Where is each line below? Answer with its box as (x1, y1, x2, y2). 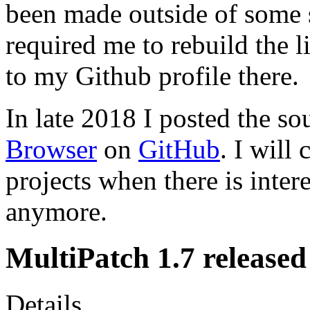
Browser (6, 134, 97, 164)
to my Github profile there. (6, 60, 299, 91)
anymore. (6, 196, 107, 226)
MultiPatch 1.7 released (6, 241, 307, 274)
